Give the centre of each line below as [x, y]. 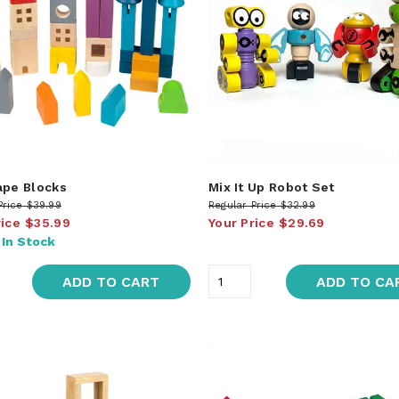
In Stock [28, 241]
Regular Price [242, 205]
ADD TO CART [111, 281]
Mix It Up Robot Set [271, 187]
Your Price [241, 222]
